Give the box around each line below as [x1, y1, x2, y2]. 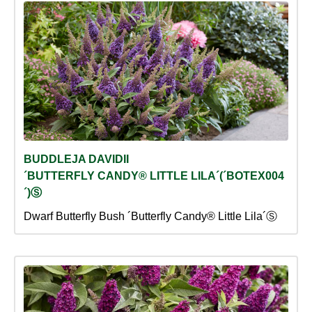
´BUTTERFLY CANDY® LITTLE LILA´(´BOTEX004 [24, 170, 284, 182]
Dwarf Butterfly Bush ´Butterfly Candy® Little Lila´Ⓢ [24, 210, 277, 223]
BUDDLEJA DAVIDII [24, 153, 129, 166]
